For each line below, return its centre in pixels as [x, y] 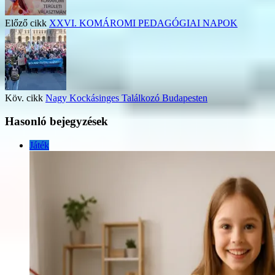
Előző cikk [26, 23]
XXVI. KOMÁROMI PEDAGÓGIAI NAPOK [143, 23]
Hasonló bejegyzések [56, 122]
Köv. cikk [24, 98]
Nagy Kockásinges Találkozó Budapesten [126, 98]
